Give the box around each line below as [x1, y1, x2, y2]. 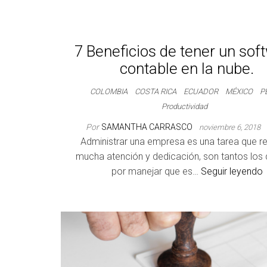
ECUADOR [184, 87, 219, 96]
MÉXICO [225, 87, 253, 96]
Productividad [162, 102, 208, 111]
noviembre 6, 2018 [198, 123, 262, 132]
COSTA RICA [135, 87, 177, 96]
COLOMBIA [90, 87, 128, 96]
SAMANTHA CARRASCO [101, 122, 194, 132]
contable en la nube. [120, 60, 254, 77]
